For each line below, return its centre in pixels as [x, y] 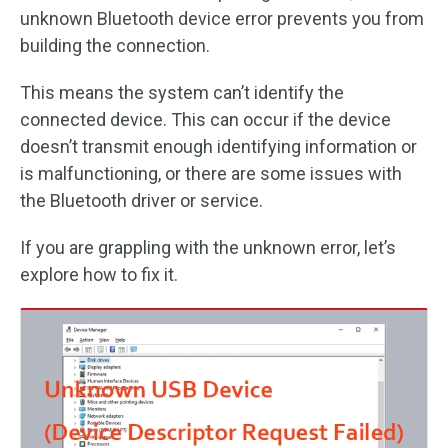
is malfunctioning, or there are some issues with [211, 173]
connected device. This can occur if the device [205, 119]
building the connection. [115, 45]
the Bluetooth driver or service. [141, 200]
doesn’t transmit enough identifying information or [218, 146]
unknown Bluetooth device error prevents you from [222, 18]
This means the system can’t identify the [182, 92]
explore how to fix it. [99, 274]
